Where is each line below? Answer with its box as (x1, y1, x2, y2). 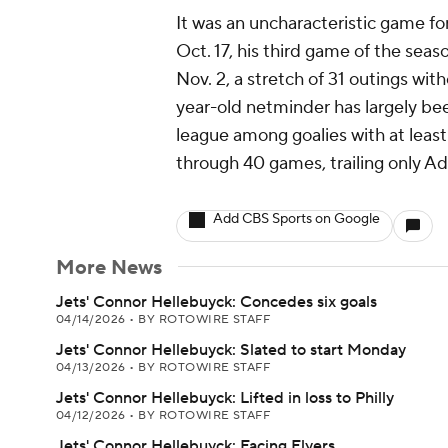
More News (56, 255, 162, 281)
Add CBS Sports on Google (213, 210, 380, 228)
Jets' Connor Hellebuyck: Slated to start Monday (56, 340, 406, 360)
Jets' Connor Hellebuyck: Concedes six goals (56, 292, 377, 312)
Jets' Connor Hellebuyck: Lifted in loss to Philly (56, 388, 394, 408)
